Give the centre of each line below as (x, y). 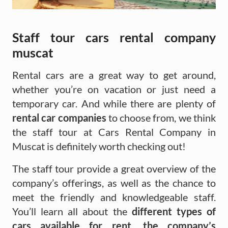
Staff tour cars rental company (114, 37)
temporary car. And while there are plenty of (114, 103)
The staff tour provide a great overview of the (114, 168)
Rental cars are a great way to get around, (114, 75)
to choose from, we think (162, 117)
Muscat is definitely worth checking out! (99, 146)
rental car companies (60, 117)
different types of (174, 211)
